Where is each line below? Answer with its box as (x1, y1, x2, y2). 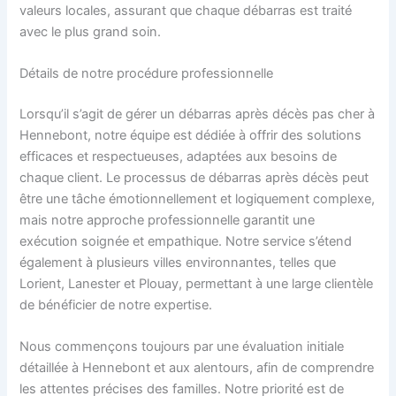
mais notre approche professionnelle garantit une (19, 211, 316, 228)
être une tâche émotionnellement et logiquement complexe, (19, 190, 376, 207)
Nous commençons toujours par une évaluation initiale (19, 339, 345, 355)
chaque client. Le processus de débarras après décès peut (19, 169, 369, 186)
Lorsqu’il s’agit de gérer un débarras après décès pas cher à (19, 105, 376, 122)
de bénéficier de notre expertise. (19, 296, 213, 313)
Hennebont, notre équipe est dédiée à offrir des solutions (19, 126, 362, 143)
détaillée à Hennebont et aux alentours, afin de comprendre (19, 360, 375, 377)
